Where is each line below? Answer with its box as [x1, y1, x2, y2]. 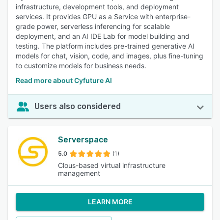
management [57, 169, 100, 177]
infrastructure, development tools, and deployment [16, 2, 179, 11]
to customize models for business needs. [16, 61, 146, 70]
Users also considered [34, 102, 121, 111]
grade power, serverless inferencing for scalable [16, 22, 170, 30]
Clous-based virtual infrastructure [57, 161, 165, 169]
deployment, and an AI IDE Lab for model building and [16, 32, 190, 40]
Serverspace [57, 135, 108, 144]
